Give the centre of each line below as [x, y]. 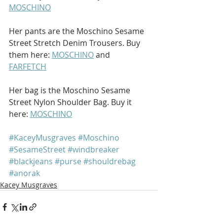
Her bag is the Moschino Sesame [71, 91]
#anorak [24, 173]
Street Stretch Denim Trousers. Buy [75, 43]
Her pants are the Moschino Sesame [77, 31]
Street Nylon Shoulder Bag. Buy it [71, 102]
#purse [68, 162]
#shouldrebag [110, 162]
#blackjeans [31, 162]
